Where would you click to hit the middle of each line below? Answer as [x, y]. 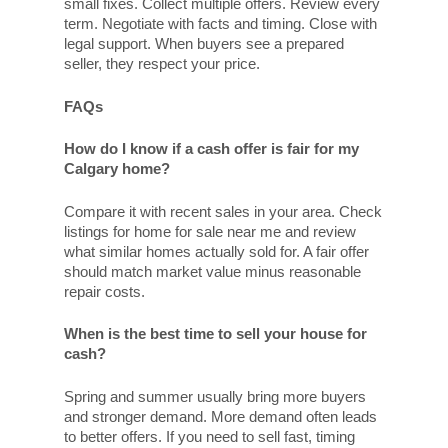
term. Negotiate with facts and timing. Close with [220, 24]
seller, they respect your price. [162, 64]
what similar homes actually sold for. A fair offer [216, 251]
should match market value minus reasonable [212, 271]
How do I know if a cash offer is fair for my [211, 149]
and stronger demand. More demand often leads [220, 416]
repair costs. [104, 291]
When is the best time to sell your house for [215, 334]
